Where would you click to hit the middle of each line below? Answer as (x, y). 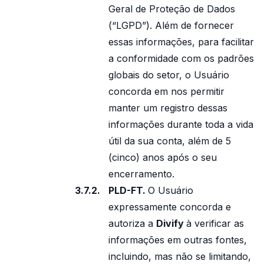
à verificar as (215, 223)
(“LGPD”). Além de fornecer (171, 25)
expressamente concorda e (170, 207)
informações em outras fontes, (178, 240)
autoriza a (132, 223)
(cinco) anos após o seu (163, 157)
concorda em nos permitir (166, 91)
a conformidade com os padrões (181, 58)
